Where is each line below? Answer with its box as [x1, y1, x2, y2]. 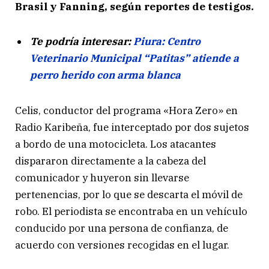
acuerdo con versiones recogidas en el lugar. [15, 238, 229, 252]
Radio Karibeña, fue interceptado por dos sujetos [15, 120, 249, 134]
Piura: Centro [133, 35, 201, 49]
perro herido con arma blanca [30, 68, 181, 82]
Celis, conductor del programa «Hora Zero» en [15, 103, 238, 117]
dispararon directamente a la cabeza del [15, 154, 206, 168]
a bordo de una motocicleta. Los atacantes [15, 137, 216, 151]
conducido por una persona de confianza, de [15, 221, 228, 235]
